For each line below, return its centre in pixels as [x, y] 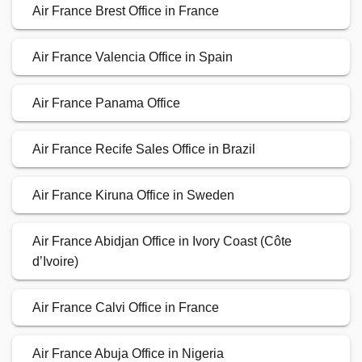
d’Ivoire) [55, 262]
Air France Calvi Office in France [126, 308]
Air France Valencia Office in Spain [133, 57]
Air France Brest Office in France [126, 11]
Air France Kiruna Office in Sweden [133, 196]
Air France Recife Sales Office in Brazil [144, 149]
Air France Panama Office [106, 103]
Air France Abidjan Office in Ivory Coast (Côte [162, 242]
